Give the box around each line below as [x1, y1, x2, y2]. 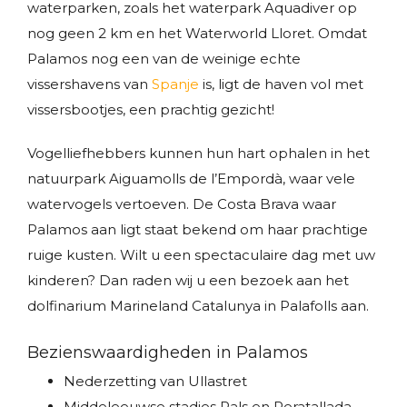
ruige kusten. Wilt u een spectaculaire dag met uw [27, 246, 375, 263]
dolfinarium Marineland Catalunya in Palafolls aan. [27, 297, 369, 314]
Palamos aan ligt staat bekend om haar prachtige [27, 221, 368, 238]
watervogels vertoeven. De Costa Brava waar [27, 195, 336, 213]
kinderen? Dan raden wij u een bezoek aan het [27, 272, 349, 289]
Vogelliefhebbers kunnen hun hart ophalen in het [27, 144, 370, 162]
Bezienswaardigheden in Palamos [27, 342, 308, 362]
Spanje [152, 75, 199, 93]
